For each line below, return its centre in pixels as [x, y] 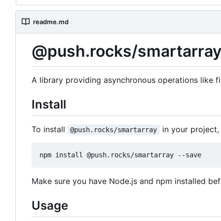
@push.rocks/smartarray [114, 129]
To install [50, 129]
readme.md [51, 22]
